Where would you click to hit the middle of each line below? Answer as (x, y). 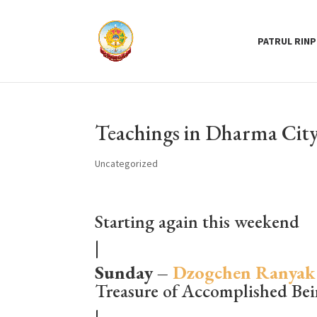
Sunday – (134, 272)
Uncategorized (127, 163)
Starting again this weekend (197, 221)
